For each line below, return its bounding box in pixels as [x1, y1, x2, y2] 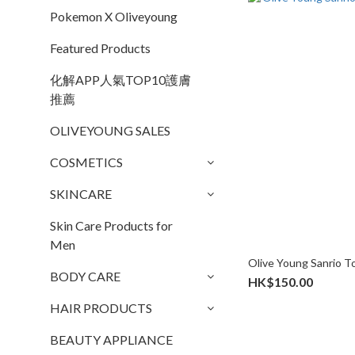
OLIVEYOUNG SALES [50, 123, 170, 138]
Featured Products [50, 40, 151, 55]
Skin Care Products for [50, 218, 173, 233]
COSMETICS [50, 155, 123, 170]
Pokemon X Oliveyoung [50, 9, 177, 24]
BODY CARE [50, 269, 120, 284]
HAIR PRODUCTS [50, 300, 152, 315]
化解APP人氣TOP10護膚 [50, 72, 191, 87]
